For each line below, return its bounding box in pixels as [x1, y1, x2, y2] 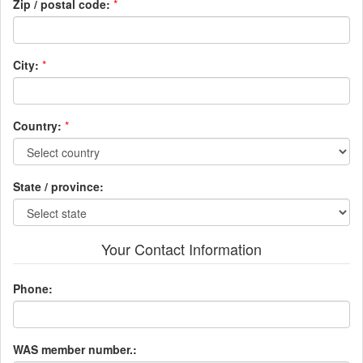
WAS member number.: [13, 340, 137, 357]
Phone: [13, 280, 53, 297]
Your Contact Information [101, 237, 262, 259]
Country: [13, 117, 62, 134]
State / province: [13, 177, 104, 194]
